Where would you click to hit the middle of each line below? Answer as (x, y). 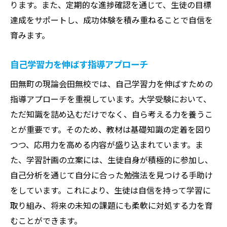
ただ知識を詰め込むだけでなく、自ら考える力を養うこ (111, 114)
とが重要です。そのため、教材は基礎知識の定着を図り (111, 129)
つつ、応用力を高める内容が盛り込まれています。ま (107, 144)
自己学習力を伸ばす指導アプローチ (79, 64)
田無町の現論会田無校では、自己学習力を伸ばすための (111, 83)
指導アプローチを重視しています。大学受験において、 (111, 99)
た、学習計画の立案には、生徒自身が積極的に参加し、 (111, 159)
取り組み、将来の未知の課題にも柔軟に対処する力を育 (111, 205)
